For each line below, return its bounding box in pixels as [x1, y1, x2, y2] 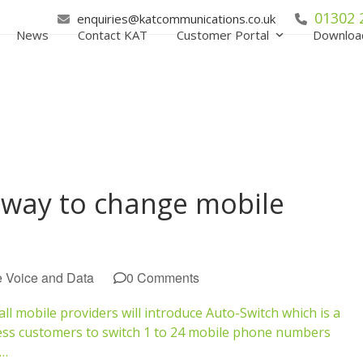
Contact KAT [77, 27, 147, 43]
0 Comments [126, 267, 199, 287]
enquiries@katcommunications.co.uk [76, 11, 275, 27]
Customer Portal [176, 27, 272, 43]
